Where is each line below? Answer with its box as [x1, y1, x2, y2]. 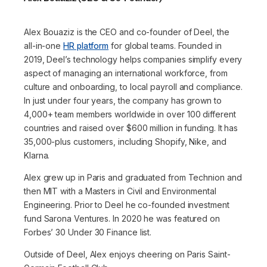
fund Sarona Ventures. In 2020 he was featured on [24, 213, 220, 223]
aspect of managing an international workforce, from [24, 67, 228, 78]
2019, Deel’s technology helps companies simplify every [24, 54, 243, 64]
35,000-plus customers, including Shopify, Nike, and [24, 136, 226, 147]
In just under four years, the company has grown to [24, 95, 222, 105]
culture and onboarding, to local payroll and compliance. [24, 81, 243, 92]
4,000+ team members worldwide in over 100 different [24, 108, 236, 119]
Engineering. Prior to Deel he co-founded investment [24, 199, 229, 210]
